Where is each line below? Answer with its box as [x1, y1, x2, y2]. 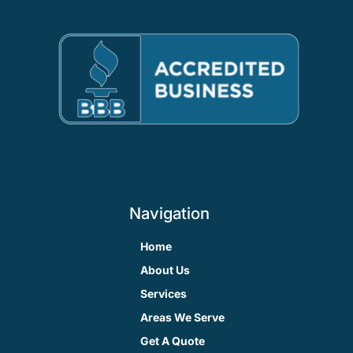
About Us [139, 263, 190, 277]
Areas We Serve [139, 310, 225, 325]
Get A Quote [139, 334, 205, 348]
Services [139, 287, 187, 301]
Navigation [128, 203, 210, 224]
